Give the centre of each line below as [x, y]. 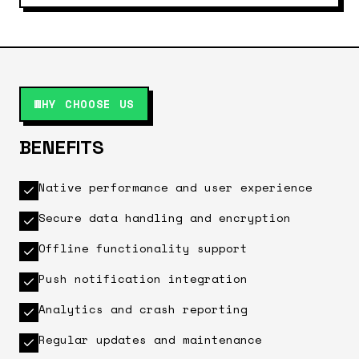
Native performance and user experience [175, 187]
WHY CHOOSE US [85, 104]
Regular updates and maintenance [150, 339]
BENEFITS [62, 147]
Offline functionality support [143, 248]
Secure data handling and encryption [165, 218]
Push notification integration [143, 278]
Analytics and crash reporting [143, 309]
